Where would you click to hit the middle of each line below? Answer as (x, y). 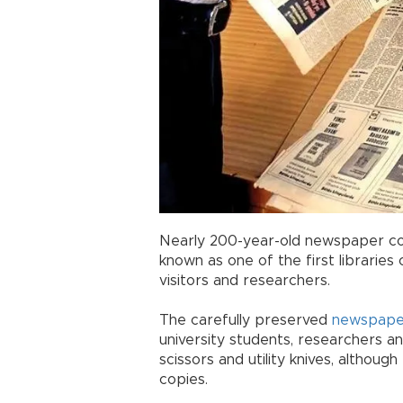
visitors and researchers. (245, 280)
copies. (184, 379)
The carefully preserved (246, 320)
